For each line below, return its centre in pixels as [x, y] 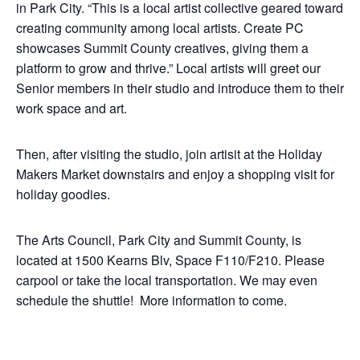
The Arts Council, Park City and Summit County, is [159, 240]
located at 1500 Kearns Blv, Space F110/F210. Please [170, 260]
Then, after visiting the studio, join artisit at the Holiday [169, 154]
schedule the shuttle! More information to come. [151, 300]
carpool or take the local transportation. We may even [167, 280]
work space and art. [72, 108]
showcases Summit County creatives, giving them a [162, 48]
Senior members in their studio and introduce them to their [180, 88]
